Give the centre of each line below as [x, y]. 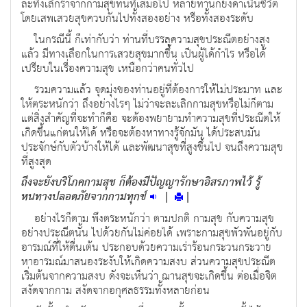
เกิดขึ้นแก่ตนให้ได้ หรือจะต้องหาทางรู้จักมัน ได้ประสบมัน [141, 134]
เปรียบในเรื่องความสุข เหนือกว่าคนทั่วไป [108, 69]
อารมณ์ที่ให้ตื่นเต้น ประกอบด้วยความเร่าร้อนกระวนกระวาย [146, 248]
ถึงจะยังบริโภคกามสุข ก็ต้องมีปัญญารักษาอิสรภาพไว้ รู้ [141, 183]
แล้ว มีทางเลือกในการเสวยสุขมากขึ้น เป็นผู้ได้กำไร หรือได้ [144, 55]
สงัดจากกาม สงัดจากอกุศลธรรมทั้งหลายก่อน [115, 291]
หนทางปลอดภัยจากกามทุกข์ [84, 198]
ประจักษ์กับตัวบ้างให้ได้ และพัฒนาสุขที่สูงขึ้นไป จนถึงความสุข [152, 148]
